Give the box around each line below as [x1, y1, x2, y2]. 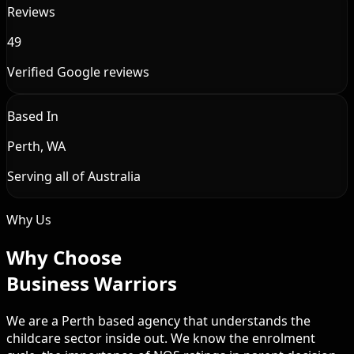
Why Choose [6, 244, 122, 271]
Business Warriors [6, 270, 177, 297]
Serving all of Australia [7, 168, 141, 186]
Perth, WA [7, 137, 66, 156]
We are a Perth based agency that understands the [6, 312, 311, 330]
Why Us [6, 211, 51, 229]
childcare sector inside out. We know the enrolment [6, 330, 315, 348]
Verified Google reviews [7, 63, 149, 81]
